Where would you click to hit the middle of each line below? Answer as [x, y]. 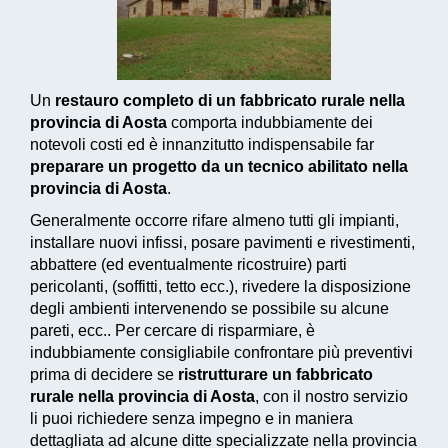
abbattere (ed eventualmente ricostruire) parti [188, 265]
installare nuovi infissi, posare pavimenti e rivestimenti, [222, 243]
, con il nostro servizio [331, 397]
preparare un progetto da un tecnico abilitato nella [219, 167]
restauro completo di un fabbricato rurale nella [230, 101]
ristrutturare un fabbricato [275, 375]
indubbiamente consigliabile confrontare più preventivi [221, 353]
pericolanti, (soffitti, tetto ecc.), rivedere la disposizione [220, 287]
